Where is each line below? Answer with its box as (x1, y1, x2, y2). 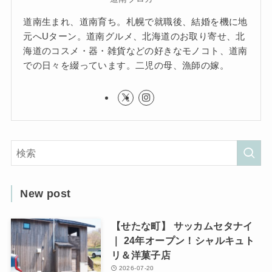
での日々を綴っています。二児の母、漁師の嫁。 (23, 60, 229, 71)
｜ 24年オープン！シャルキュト (110, 235, 255, 246)
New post (20, 188, 71, 200)
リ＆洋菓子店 (110, 250, 171, 261)
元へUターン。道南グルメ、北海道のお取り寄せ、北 (23, 31, 245, 42)
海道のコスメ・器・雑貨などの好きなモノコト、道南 (23, 46, 248, 56)
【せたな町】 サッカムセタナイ (110, 220, 253, 232)
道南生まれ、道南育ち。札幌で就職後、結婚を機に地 (23, 16, 248, 27)
